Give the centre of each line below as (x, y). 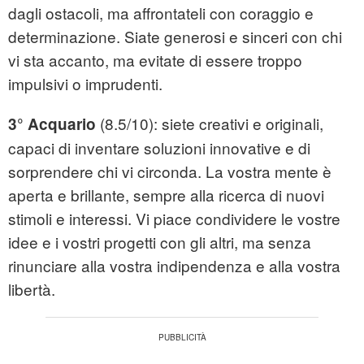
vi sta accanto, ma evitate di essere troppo (155, 60)
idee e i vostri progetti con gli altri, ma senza (160, 242)
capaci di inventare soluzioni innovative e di (159, 148)
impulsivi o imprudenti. (85, 84)
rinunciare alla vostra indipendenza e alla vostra (174, 266)
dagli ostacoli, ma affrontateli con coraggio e (161, 13)
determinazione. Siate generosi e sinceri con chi (175, 37)
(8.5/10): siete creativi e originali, (210, 123)
